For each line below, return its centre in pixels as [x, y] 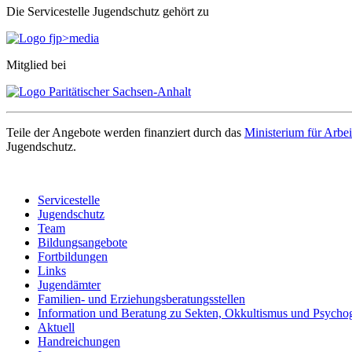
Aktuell [56, 327]
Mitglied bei [36, 64]
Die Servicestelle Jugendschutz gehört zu [108, 11]
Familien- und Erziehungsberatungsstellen [141, 299]
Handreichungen [79, 341]
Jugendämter [69, 284]
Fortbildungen [73, 256]
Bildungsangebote [82, 242]
